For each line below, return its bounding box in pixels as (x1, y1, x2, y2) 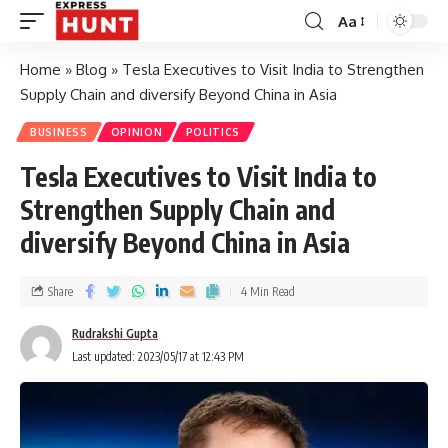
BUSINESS (30, 126, 88, 138)
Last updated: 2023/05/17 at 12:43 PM (72, 349, 244, 364)
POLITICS (185, 126, 241, 138)
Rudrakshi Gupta (72, 326, 158, 341)
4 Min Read (241, 283, 295, 299)
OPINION (110, 126, 163, 138)
